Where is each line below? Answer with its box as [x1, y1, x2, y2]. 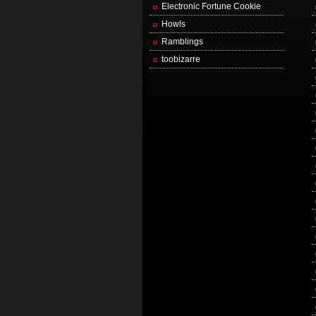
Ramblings [161, 37, 203, 47]
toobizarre [161, 54, 200, 64]
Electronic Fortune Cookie [161, 1, 261, 11]
